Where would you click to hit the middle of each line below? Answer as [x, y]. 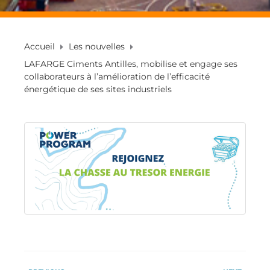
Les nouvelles [97, 46]
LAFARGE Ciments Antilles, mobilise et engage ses [131, 64]
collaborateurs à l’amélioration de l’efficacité [117, 77]
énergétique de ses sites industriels [98, 89]
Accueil [39, 46]
